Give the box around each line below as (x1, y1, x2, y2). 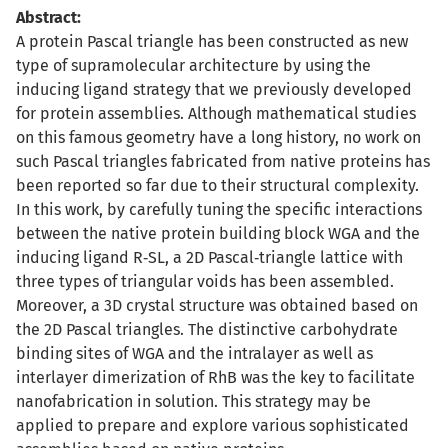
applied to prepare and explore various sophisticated (16, 416, 409, 435)
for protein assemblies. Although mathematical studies (16, 104, 416, 123)
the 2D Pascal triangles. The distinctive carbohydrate (16, 320, 398, 339)
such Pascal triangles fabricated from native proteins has (16, 152, 430, 171)
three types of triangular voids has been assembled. (16, 272, 394, 291)
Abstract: (16, 8, 81, 27)
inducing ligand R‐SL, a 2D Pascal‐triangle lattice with (16, 248, 403, 267)
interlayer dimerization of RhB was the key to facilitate (16, 368, 415, 387)
